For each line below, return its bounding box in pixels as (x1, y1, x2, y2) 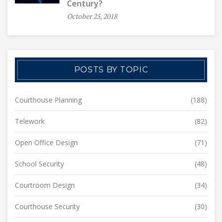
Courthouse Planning (15, 95, 82, 105)
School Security (15, 159, 64, 168)
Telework (15, 116, 45, 126)
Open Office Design (15, 137, 78, 147)
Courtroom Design (15, 180, 75, 190)
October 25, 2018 (67, 11, 117, 21)
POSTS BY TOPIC (74, 64, 148, 74)
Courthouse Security (15, 201, 80, 211)
